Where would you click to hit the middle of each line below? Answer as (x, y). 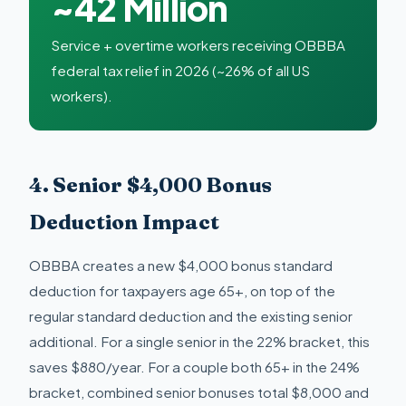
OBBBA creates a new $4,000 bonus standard (181, 266)
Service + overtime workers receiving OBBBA (198, 44)
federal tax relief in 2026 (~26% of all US (180, 70)
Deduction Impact (124, 222)
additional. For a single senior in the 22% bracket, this (199, 342)
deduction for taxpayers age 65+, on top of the (182, 291)
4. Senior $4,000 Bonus (151, 184)
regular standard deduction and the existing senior (191, 316)
